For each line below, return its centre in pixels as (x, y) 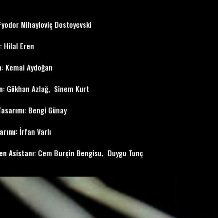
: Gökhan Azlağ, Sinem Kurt (46, 89)
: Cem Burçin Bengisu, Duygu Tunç (89, 153)
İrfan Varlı (34, 131)
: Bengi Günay (45, 110)
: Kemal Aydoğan (27, 67)
